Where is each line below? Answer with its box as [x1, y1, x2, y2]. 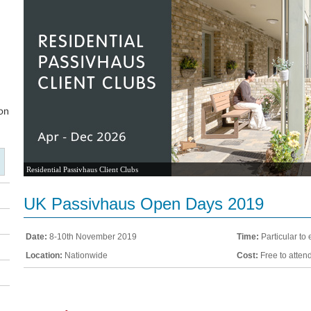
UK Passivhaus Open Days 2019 [24, 194, 264, 213]
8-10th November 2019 [47, 232, 137, 242]
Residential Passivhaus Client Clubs [26, 165, 138, 174]
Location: [26, 251, 62, 260]
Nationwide [62, 251, 108, 260]
